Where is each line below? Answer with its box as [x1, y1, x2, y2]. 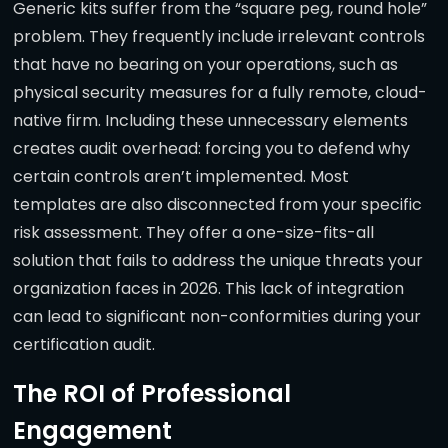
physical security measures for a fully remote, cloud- [13, 81, 427, 105]
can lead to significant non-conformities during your [13, 305, 421, 329]
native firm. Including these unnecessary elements [13, 109, 408, 133]
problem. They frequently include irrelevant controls [13, 25, 425, 49]
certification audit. [13, 333, 155, 357]
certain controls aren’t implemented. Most [13, 165, 349, 189]
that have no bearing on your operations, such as [13, 53, 398, 77]
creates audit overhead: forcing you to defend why [13, 137, 410, 161]
